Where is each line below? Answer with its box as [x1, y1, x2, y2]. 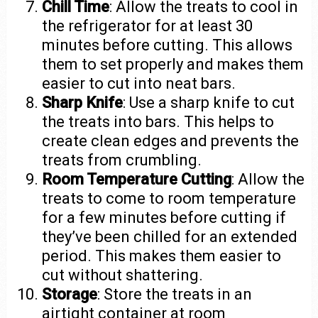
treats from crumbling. [42, 150, 202, 169]
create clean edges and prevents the [42, 131, 300, 150]
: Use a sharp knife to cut [123, 93, 295, 111]
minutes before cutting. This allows [42, 35, 293, 54]
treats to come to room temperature [42, 189, 297, 207]
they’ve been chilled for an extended [42, 227, 298, 246]
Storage [42, 285, 98, 303]
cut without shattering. [42, 265, 204, 284]
